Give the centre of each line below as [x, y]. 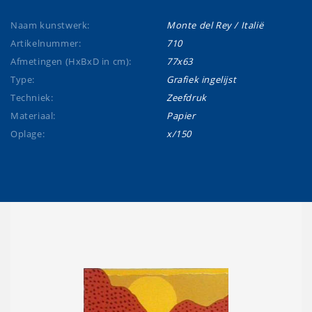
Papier [181, 116]
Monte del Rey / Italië [215, 25]
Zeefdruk [187, 97]
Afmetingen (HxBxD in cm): [71, 61]
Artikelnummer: [46, 43]
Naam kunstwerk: [50, 25]
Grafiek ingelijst [202, 79]
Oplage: [28, 134]
